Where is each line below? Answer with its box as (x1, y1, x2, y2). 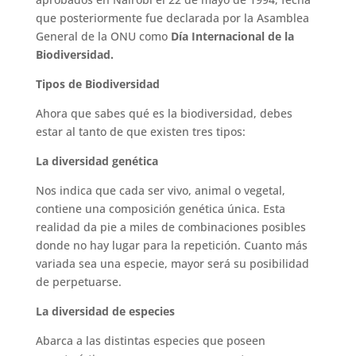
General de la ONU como (35, 28, 171, 44)
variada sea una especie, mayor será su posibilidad (35, 255, 309, 271)
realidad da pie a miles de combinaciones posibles (35, 219, 306, 234)
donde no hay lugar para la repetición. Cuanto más (35, 237, 308, 253)
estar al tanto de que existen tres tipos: (35, 123, 246, 139)
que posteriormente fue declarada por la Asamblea (35, 10, 309, 25)
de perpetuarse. (35, 273, 122, 289)
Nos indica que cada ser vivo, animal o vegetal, (35, 182, 285, 198)
